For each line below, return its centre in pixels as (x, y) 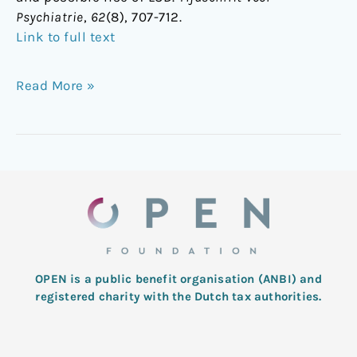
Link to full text (66, 37)
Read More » (56, 86)
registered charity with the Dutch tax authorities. (178, 296)
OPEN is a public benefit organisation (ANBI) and (178, 279)
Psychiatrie (50, 17)
